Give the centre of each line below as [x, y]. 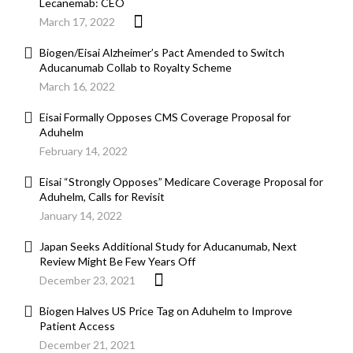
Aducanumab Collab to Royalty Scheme [136, 68]
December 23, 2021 [87, 281]
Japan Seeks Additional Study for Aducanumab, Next [168, 247]
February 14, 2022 [84, 151]
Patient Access [77, 326]
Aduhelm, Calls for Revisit [102, 197]
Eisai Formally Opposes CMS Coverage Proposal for [165, 117]
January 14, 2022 [81, 216]
